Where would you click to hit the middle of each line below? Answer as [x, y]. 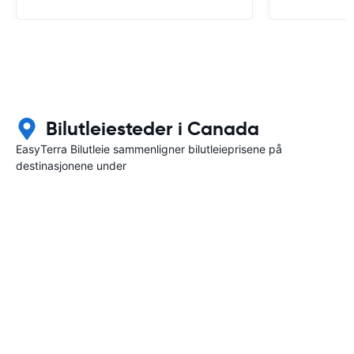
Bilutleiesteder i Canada [153, 128]
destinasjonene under [71, 165]
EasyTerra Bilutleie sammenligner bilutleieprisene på [149, 149]
